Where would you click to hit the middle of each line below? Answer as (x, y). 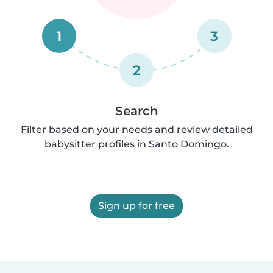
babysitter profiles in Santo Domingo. (136, 144)
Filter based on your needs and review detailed (136, 130)
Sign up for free (136, 206)
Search (136, 111)
